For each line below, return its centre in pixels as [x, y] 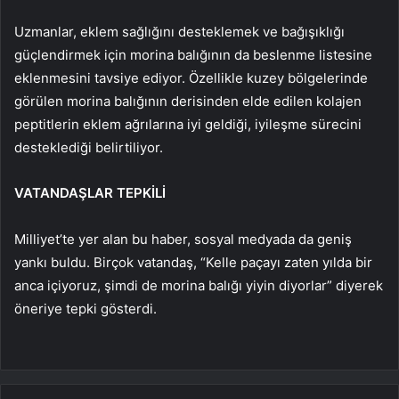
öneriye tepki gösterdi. [85, 309]
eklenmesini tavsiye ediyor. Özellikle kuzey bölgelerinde [191, 78]
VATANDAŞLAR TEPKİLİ [90, 193]
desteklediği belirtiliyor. [89, 148]
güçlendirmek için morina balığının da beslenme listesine [193, 55]
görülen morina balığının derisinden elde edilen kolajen [188, 102]
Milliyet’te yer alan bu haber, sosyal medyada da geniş [183, 240]
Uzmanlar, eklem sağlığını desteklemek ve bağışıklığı [179, 32]
